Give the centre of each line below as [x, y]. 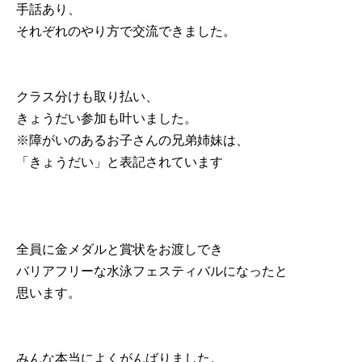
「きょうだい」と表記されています [120, 162]
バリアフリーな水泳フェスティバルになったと [152, 271]
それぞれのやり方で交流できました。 [126, 31]
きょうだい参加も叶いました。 [107, 118]
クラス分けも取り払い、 [87, 97]
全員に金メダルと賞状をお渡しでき [120, 249]
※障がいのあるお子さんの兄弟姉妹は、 [133, 140]
